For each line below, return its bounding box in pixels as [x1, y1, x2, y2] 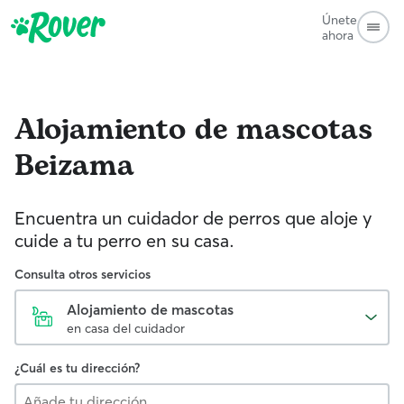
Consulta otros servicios [14, 266, 151, 282]
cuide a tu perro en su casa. [14, 229, 234, 252]
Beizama [14, 144, 134, 188]
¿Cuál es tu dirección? [14, 360, 140, 376]
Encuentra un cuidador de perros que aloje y [14, 207, 372, 229]
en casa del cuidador [67, 320, 185, 336]
